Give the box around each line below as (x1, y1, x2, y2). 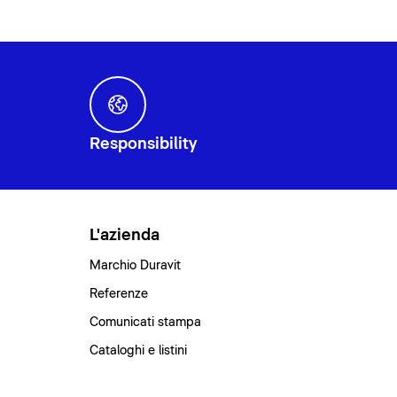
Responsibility (90, 136, 198, 152)
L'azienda (90, 227, 160, 244)
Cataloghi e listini (90, 344, 188, 357)
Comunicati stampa (90, 315, 202, 329)
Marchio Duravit (90, 259, 182, 272)
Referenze (90, 287, 149, 300)
